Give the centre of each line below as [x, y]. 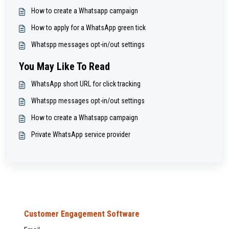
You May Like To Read [64, 67]
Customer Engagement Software [82, 214]
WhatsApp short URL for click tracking [86, 84]
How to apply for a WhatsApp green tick [88, 28]
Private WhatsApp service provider [81, 135]
